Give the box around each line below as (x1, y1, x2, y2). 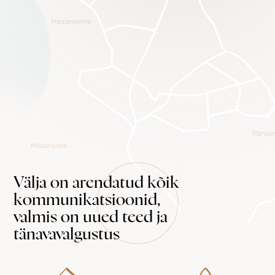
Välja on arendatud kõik (14, 174, 180, 191)
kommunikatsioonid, (14, 192, 161, 208)
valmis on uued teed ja (14, 209, 168, 225)
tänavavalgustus (14, 226, 120, 242)
